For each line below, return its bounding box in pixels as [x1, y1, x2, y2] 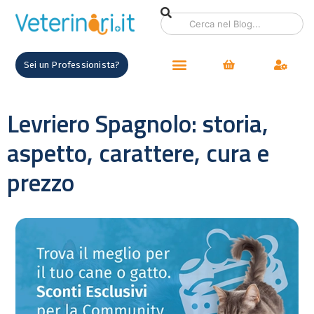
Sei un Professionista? [24, 59, 121, 70]
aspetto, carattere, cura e [7, 133, 269, 172]
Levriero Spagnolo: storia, [7, 104, 268, 142]
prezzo [7, 163, 74, 201]
